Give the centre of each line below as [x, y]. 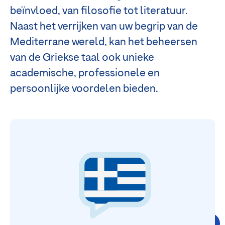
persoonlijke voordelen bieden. [84, 89]
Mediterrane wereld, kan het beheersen [104, 43]
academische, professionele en [85, 74]
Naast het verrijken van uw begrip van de [104, 27]
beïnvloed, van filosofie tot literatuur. [99, 12]
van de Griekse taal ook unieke [82, 58]
